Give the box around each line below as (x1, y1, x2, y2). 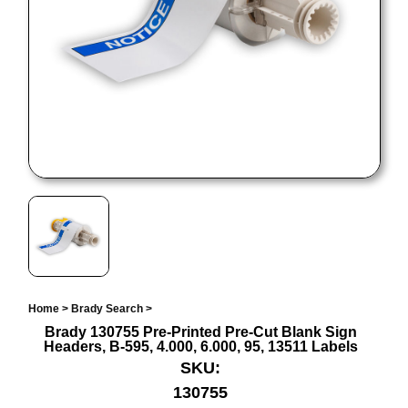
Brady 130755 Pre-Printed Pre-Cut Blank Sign (44, 324, 357, 341)
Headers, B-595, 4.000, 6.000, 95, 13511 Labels (43, 339, 358, 355)
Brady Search (70, 302, 143, 316)
